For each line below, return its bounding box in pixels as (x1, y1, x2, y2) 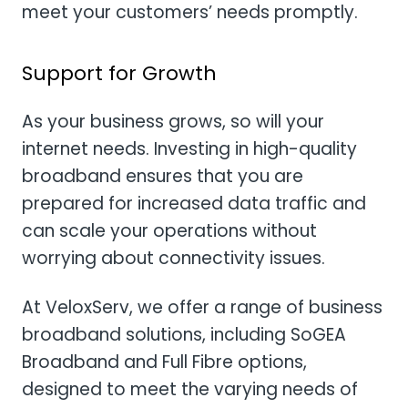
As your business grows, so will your (22, 109, 324, 135)
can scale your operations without (22, 219, 317, 244)
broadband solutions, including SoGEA (22, 322, 346, 348)
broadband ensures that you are (22, 164, 303, 189)
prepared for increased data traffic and (22, 191, 366, 217)
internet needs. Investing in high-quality (22, 137, 357, 162)
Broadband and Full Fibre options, (22, 350, 307, 375)
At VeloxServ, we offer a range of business (22, 295, 382, 321)
